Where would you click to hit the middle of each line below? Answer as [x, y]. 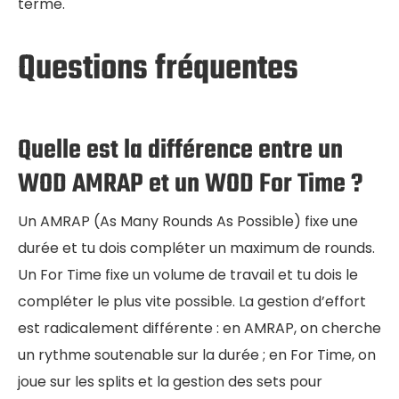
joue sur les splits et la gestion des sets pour [170, 382]
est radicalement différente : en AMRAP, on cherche [199, 329]
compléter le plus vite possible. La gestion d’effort [192, 302]
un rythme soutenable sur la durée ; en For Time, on [197, 355]
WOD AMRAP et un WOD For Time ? [190, 185]
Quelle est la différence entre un [180, 151]
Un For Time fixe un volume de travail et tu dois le [188, 275]
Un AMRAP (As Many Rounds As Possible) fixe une [188, 222]
